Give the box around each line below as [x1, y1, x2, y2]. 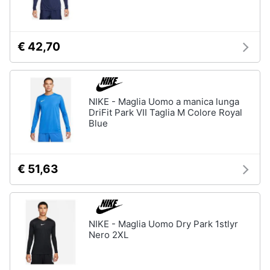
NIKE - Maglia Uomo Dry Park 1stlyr [89, 218, 238, 230]
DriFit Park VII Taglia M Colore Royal [89, 107, 242, 118]
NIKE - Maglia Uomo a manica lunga [89, 96, 239, 107]
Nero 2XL [89, 229, 128, 240]
